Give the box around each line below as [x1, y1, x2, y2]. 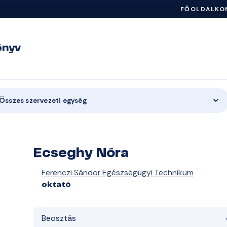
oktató [41, 181, 71, 188]
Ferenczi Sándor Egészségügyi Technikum [41, 167, 194, 178]
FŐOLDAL [180, 5, 215, 13]
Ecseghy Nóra [33, 148, 129, 160]
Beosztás [41, 213, 76, 223]
